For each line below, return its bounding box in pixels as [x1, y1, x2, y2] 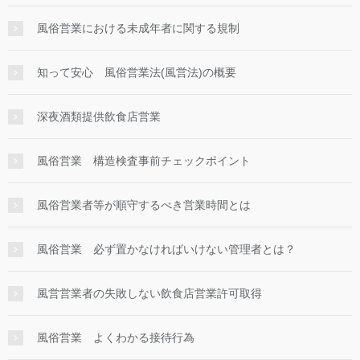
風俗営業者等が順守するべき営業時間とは [37, 198, 251, 212]
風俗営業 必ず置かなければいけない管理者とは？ [37, 243, 296, 256]
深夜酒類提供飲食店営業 [37, 110, 161, 124]
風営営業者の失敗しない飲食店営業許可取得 [37, 287, 262, 301]
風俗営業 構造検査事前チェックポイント [37, 154, 251, 168]
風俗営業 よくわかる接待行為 [37, 331, 194, 345]
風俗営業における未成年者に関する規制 [37, 22, 239, 35]
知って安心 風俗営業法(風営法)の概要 [37, 66, 236, 80]
